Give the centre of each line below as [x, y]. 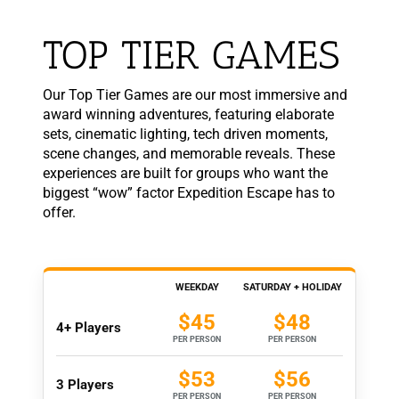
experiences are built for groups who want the [185, 174]
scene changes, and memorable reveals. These [188, 154]
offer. [59, 213]
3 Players [85, 384]
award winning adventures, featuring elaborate [188, 115]
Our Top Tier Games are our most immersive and [195, 95]
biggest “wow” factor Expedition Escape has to [188, 193]
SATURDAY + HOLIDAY [292, 288]
